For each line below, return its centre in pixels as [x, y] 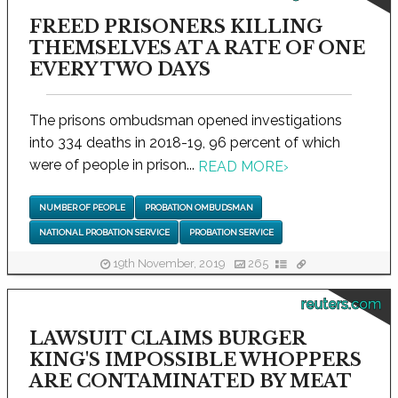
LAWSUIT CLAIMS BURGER [167, 339]
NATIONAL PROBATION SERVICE [104, 232]
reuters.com [341, 305]
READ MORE [241, 166]
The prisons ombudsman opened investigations [186, 121]
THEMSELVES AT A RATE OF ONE [197, 48]
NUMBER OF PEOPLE [82, 207]
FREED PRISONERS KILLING [176, 27]
